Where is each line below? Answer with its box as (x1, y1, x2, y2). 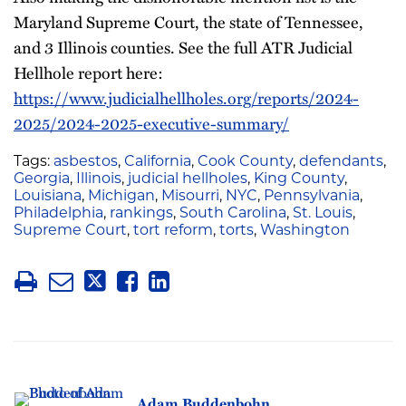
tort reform (133, 224, 213, 238)
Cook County (198, 155, 293, 169)
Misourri (161, 189, 219, 204)
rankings (110, 207, 173, 221)
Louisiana (14, 189, 82, 204)
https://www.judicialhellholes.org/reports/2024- (14, 86, 359, 110)
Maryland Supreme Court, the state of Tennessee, (14, 10, 363, 34)
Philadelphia (14, 207, 103, 221)
